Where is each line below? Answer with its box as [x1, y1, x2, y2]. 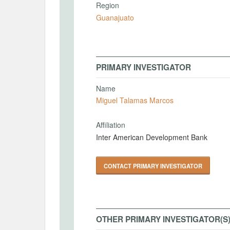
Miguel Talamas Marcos [96, 95, 174, 105]
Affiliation [96, 120, 125, 130]
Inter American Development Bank [96, 131, 207, 142]
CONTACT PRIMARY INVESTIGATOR [104, 161, 202, 170]
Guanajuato [96, 12, 134, 23]
